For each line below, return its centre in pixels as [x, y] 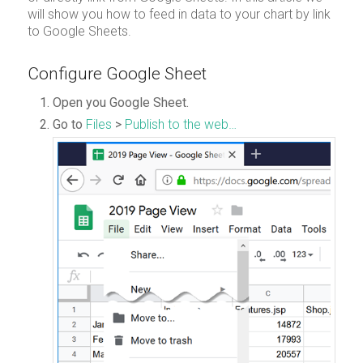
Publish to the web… [180, 125]
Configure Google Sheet [117, 74]
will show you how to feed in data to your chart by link [179, 14]
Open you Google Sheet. [120, 103]
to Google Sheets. [79, 31]
